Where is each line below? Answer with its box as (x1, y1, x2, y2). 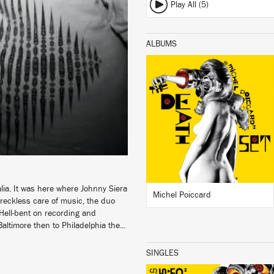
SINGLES (146, 249, 179, 257)
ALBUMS (146, 40, 177, 48)
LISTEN (197, 83, 223, 92)
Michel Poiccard (153, 191, 211, 199)
